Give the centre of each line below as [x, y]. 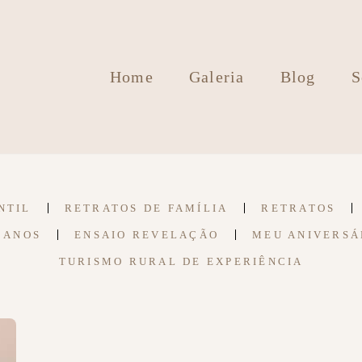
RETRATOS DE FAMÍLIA [146, 208]
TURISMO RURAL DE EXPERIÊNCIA [181, 262]
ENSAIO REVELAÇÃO [147, 235]
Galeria [217, 77]
